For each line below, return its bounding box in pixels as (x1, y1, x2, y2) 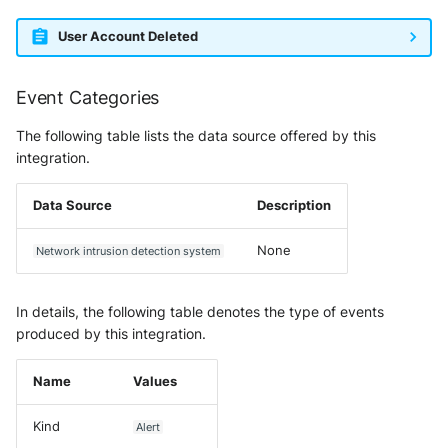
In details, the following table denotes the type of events (16, 302, 384, 320)
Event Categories (16, 86, 160, 108)
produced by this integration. (16, 324, 206, 342)
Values (133, 373, 177, 389)
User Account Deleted (57, 29, 198, 45)
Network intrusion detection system (36, 243, 222, 258)
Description (257, 197, 331, 213)
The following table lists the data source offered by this (16, 126, 376, 144)
